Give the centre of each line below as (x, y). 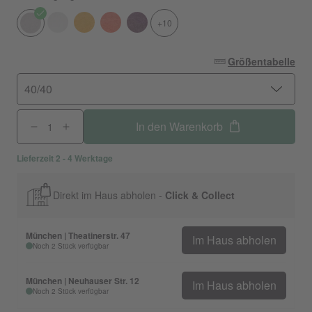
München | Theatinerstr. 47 (78, 235)
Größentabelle (262, 61)
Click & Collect (200, 195)
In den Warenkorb (179, 126)
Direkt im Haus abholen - (109, 195)
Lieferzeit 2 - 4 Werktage (65, 158)
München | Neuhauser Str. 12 (83, 281)
